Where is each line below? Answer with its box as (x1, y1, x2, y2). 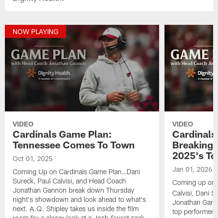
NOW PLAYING (13, 27, 59, 36)
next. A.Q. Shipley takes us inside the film (13, 204, 139, 213)
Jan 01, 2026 (172, 165, 212, 174)
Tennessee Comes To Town (13, 139, 135, 151)
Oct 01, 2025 (13, 154, 53, 163)
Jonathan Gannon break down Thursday (13, 186, 135, 195)
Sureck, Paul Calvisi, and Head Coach (13, 177, 127, 185)
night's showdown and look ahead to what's (13, 195, 146, 204)
